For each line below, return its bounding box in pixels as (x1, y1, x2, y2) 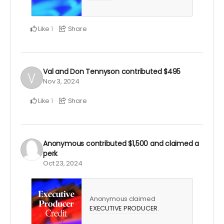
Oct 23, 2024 (43, 158, 82, 168)
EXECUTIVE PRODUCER (89, 203, 158, 213)
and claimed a (148, 138, 199, 148)
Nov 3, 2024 (43, 76, 79, 86)
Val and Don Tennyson (43, 66, 119, 77)
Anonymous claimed (89, 193, 155, 203)
